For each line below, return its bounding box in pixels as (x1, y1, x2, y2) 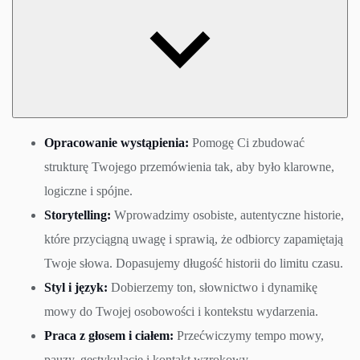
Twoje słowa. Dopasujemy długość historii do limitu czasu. (44, 256, 343, 271)
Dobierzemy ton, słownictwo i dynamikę (108, 280, 317, 295)
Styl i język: (44, 280, 108, 295)
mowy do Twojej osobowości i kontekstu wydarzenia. (44, 305, 318, 319)
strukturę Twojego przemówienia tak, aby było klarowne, (44, 160, 334, 174)
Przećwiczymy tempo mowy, (174, 329, 324, 343)
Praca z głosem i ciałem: (44, 329, 174, 343)
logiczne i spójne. (44, 184, 133, 198)
